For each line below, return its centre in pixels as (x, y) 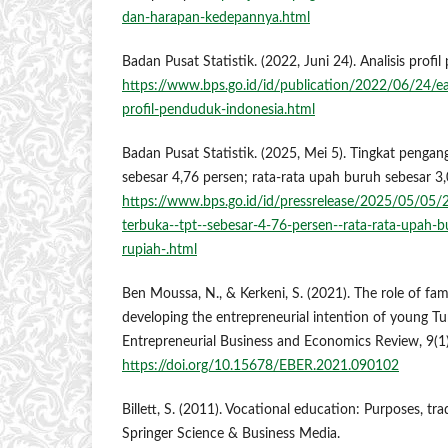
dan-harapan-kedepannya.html (216, 18)
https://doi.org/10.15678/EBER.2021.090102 (260, 366)
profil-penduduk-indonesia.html (218, 110)
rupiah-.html (159, 250)
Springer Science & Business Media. (231, 434)
